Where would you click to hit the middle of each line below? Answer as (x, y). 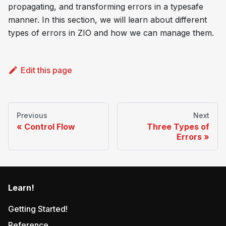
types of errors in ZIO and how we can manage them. (111, 33)
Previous (32, 116)
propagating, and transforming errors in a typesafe (106, 7)
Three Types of (178, 127)
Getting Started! (38, 209)
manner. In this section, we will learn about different (107, 20)
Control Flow (50, 127)
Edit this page (46, 70)
